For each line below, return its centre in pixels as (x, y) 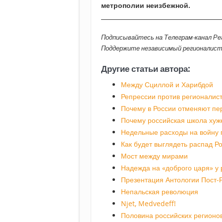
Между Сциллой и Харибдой (167, 85)
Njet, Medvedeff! (148, 204)
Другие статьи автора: (146, 69)
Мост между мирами (154, 156)
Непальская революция (160, 192)
